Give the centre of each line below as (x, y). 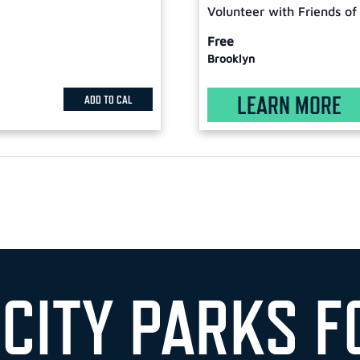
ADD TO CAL (108, 99)
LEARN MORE (289, 105)
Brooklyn (231, 59)
